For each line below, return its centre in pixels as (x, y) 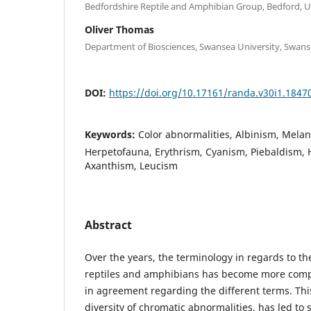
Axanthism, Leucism (131, 166)
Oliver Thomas (119, 30)
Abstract (108, 225)
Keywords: (111, 135)
